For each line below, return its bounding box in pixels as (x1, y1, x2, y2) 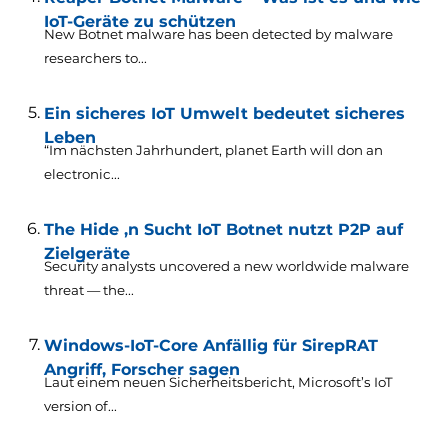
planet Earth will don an (224, 141, 383, 158)
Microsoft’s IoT (297, 373, 393, 390)
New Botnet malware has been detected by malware (43, 25, 393, 42)
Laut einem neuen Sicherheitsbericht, (43, 373, 298, 390)
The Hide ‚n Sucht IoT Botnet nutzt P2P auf (43, 219, 403, 239)
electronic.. (43, 165, 117, 182)
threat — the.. (43, 281, 131, 298)
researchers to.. (43, 49, 144, 66)
